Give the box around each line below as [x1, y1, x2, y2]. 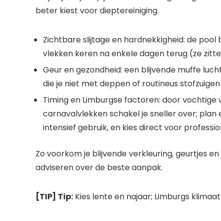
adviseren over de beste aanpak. [36, 162, 163, 174]
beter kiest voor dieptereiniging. [36, 5, 159, 17]
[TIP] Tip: [36, 191, 73, 203]
